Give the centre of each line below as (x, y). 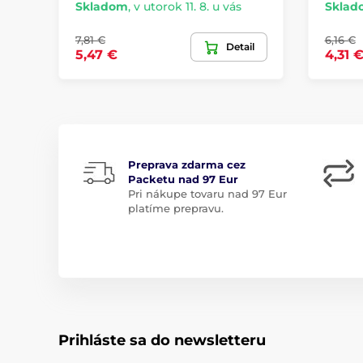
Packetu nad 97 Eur (183, 179)
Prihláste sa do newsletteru (162, 340)
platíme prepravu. (176, 208)
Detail (240, 46)
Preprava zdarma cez (187, 164)
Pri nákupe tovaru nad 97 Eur (207, 193)
